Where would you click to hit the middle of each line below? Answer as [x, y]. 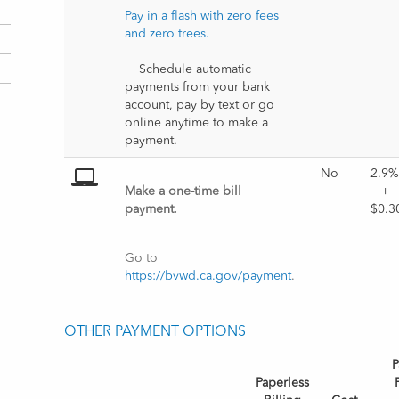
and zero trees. [167, 34]
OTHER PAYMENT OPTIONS [155, 332]
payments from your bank [198, 87]
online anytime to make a [197, 123]
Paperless [283, 383]
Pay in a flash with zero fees [202, 16]
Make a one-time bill [183, 191]
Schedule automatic [132, 69]
